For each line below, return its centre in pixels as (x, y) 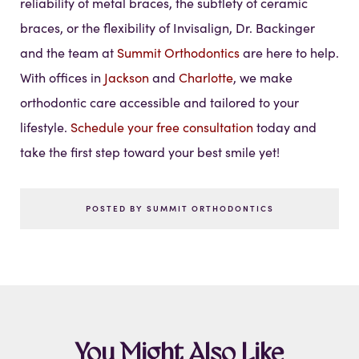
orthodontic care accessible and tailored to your (159, 103)
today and (285, 127)
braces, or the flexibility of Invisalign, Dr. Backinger (167, 28)
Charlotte (206, 78)
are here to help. (289, 53)
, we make (263, 78)
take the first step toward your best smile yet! (150, 152)
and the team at (69, 53)
